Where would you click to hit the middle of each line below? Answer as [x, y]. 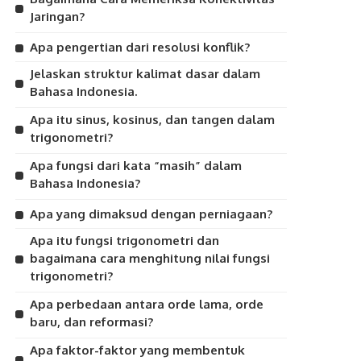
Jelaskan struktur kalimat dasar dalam [145, 74]
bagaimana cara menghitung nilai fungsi [150, 258]
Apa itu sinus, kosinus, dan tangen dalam [153, 120]
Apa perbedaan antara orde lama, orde [147, 304]
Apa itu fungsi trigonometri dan [125, 241]
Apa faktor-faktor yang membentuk [138, 350]
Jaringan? [58, 17]
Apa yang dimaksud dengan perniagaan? [151, 214]
